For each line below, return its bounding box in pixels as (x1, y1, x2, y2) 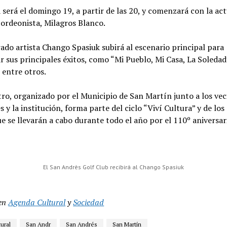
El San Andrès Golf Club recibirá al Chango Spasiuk (43, 163, 184, 171)
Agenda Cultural (8, 197, 66, 208)
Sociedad (73, 197, 104, 208)
